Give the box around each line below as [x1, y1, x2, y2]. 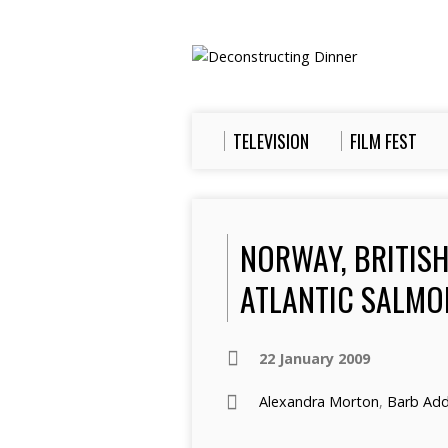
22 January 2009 [259, 349, 370, 368]
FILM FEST [350, 128, 417, 154]
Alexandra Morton [259, 392, 379, 411]
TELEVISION [233, 128, 309, 154]
